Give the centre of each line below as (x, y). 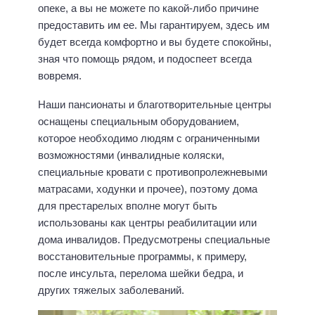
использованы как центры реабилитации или (147, 222)
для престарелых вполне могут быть (128, 205)
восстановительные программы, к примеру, (142, 256)
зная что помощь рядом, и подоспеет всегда (145, 59)
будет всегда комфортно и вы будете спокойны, (155, 42)
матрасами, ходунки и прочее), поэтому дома (148, 188)
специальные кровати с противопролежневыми (153, 172)
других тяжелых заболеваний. (111, 290)
